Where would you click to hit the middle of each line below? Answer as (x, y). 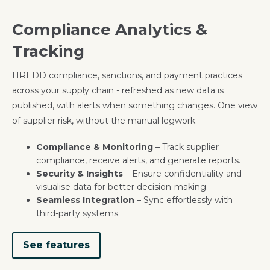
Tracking (48, 52)
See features (56, 245)
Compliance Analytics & (110, 30)
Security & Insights (80, 174)
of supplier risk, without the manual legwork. (105, 121)
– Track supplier (186, 147)
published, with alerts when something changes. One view (135, 106)
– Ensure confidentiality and (182, 174)
